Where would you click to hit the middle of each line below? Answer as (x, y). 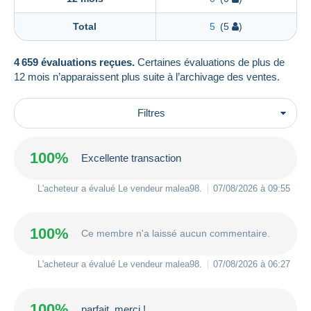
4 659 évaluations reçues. (74, 62)
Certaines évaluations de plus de (210, 62)
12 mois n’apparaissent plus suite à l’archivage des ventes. (147, 76)
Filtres (151, 112)
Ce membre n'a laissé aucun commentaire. (176, 234)
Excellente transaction (131, 158)
